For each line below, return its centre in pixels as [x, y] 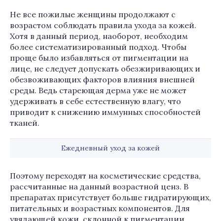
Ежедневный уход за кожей [110, 148]
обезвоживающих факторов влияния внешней [102, 79]
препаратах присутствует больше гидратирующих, [110, 197]
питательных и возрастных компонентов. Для [100, 208]
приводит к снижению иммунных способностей [105, 112]
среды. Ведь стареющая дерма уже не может [98, 90]
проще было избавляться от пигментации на [99, 58]
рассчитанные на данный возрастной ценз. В [99, 186]
